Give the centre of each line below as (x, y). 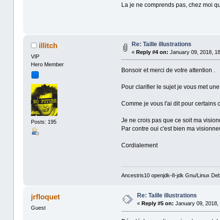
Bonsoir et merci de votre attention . (168, 70)
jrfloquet (46, 197)
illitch (48, 45)
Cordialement (139, 145)
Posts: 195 (43, 122)
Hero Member (47, 64)
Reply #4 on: (152, 52)
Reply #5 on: (157, 204)
